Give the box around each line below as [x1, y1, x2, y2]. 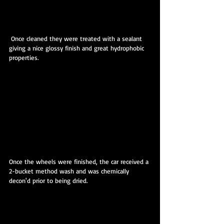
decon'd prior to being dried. [9, 176, 87, 184]
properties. [9, 53, 38, 62]
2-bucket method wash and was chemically [9, 166, 131, 175]
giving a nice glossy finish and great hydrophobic [9, 44, 146, 52]
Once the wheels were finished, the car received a [9, 157, 150, 165]
